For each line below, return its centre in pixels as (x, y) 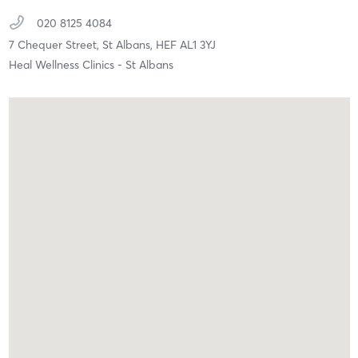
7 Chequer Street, (55, 44)
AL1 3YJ (197, 44)
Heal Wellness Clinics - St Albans (91, 64)
